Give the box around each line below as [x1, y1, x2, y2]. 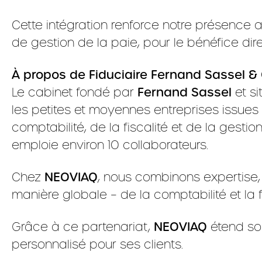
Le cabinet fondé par [12, 85, 137, 99]
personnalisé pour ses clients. [12, 237, 183, 251]
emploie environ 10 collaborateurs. [12, 137, 208, 152]
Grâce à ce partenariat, [12, 219, 154, 234]
